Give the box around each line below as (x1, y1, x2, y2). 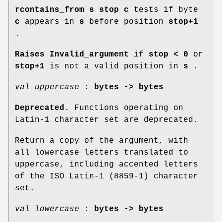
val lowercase (15, 204, 79, 214)
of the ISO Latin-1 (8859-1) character (15, 171, 198, 181)
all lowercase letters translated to (15, 148, 188, 157)
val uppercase (15, 82, 79, 92)
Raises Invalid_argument (15, 50, 129, 59)
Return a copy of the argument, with (15, 136, 188, 145)
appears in (20, 17, 79, 26)
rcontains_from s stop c (15, 5, 129, 14)
